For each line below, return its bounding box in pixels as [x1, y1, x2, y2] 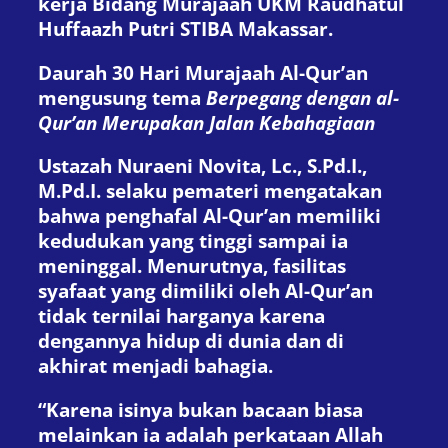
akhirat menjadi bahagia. [38, 353, 273, 379]
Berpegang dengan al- [206, 84, 399, 110]
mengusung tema [38, 84, 206, 110]
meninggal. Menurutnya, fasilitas [38, 253, 346, 279]
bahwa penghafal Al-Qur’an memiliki [38, 203, 381, 229]
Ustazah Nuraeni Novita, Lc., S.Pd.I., [38, 153, 367, 179]
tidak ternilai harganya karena [38, 303, 325, 329]
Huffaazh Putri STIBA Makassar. [38, 16, 333, 42]
